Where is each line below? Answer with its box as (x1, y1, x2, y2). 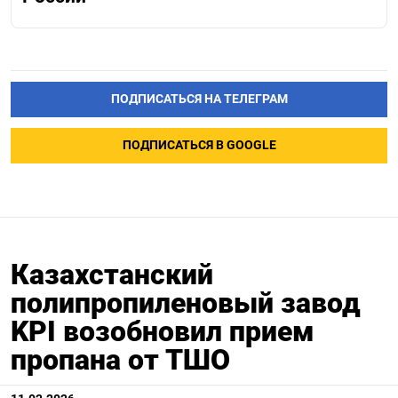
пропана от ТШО (11, 342, 230, 377)
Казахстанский (11, 257, 213, 291)
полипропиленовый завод (11, 285, 361, 320)
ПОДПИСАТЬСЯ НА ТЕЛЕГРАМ (110, 91, 288, 107)
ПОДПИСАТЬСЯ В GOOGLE (122, 137, 276, 153)
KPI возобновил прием (11, 314, 314, 348)
